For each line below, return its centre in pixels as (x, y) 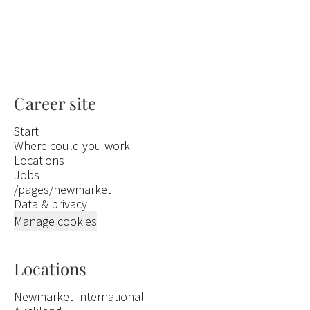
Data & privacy (51, 204)
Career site (55, 103)
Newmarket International (79, 297)
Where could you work (72, 146)
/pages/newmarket (63, 189)
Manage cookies (55, 221)
